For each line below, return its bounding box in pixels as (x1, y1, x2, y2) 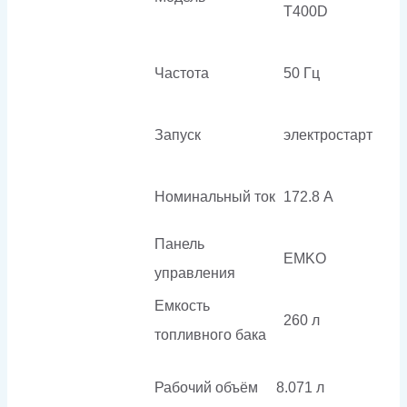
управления (154, 264, 235, 281)
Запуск (154, 126, 201, 143)
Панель (154, 235, 204, 252)
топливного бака (154, 326, 266, 342)
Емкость (154, 297, 210, 313)
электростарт (283, 126, 372, 143)
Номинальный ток (154, 188, 275, 204)
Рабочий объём (154, 379, 258, 395)
